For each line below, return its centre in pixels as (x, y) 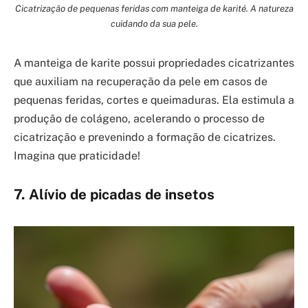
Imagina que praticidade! (77, 156)
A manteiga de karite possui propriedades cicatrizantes (154, 63)
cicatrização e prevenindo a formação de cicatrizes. (145, 137)
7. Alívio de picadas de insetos (114, 194)
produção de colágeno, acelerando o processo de (139, 119)
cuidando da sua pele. (154, 24)
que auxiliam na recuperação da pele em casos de (141, 82)
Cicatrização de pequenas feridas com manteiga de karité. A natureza (154, 9)
